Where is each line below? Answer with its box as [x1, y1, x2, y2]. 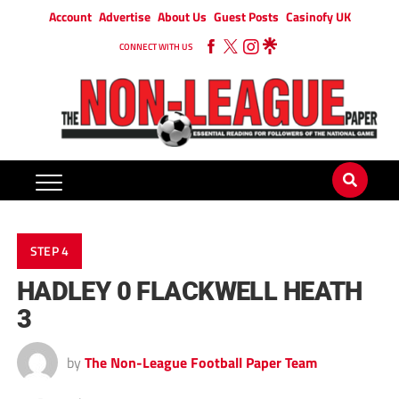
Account [48, 7, 92, 26]
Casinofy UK [285, 7, 351, 26]
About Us [157, 7, 207, 26]
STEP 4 [29, 241, 69, 262]
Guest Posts [213, 7, 279, 26]
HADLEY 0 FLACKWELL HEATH [16, 276, 362, 307]
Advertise [98, 7, 151, 26]
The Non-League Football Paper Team [84, 352, 317, 374]
